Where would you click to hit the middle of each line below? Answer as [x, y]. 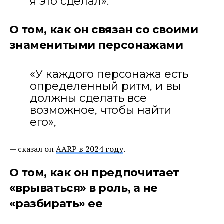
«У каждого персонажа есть [109, 74]
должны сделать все [88, 98]
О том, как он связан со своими [104, 29]
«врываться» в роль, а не [83, 188]
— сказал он [32, 149]
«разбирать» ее [56, 203]
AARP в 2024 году [89, 149]
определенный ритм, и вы [105, 86]
